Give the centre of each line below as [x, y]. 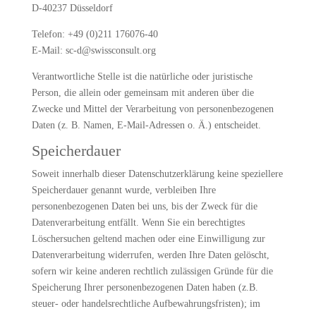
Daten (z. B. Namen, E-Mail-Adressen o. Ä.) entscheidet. [146, 125]
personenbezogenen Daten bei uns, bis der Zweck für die [144, 206]
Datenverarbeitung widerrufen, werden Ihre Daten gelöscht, [150, 255]
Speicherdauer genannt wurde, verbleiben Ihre [123, 190]
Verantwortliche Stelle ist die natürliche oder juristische [142, 77]
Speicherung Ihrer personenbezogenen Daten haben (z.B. [145, 287]
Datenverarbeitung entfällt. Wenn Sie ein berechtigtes [138, 223]
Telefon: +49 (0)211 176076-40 [95, 34]
